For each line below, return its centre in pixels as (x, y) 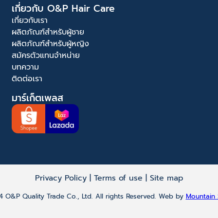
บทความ (25, 67)
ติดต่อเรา (27, 79)
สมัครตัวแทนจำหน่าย (46, 55)
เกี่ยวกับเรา (30, 20)
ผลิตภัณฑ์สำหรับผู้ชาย (48, 32)
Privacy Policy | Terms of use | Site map (109, 178)
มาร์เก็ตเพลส (37, 98)
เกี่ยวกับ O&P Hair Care (63, 8)
